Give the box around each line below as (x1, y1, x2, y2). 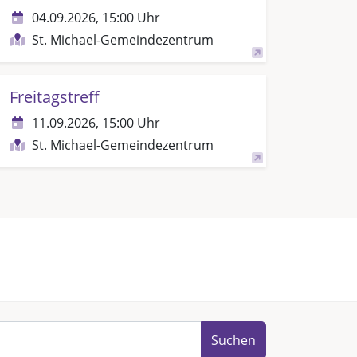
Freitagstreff (9, 86, 100, 108)
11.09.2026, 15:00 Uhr (31, 114, 160, 131)
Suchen (211, 331, 256, 349)
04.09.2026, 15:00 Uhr (31, 9, 160, 26)
